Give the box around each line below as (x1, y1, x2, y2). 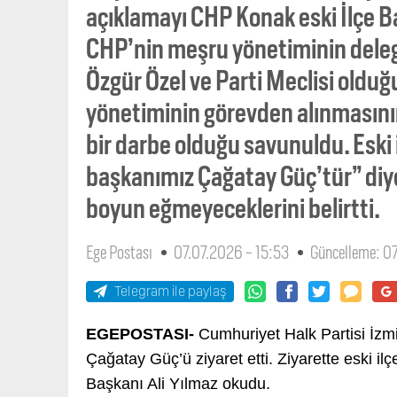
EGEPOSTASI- (86, 324, 194, 343)
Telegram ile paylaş (114, 282, 227, 300)
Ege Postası (86, 241, 152, 263)
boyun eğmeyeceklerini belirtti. (86, 191, 380, 224)
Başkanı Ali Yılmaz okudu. (86, 374, 270, 393)
